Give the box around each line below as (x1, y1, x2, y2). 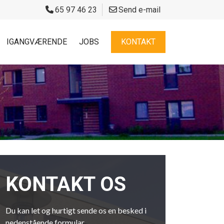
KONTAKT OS (5, 172, 126, 196)
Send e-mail (118, 5, 160, 14)
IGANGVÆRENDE (6, 37, 67, 46)
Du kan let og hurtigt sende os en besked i (5, 205, 146, 215)
